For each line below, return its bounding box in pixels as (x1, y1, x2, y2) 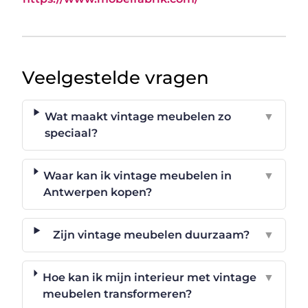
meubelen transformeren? (42, 287, 192, 300)
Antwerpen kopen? (43, 185, 153, 199)
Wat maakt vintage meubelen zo (45, 109, 232, 123)
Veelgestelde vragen (22, 66, 210, 89)
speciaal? (45, 126, 98, 140)
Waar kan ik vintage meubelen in (43, 168, 232, 182)
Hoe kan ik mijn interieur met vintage (42, 270, 256, 284)
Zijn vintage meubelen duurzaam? (53, 228, 250, 241)
